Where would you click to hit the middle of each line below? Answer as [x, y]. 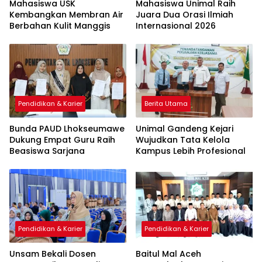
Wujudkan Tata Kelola [183, 140]
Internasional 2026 [176, 26]
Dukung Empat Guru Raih [62, 140]
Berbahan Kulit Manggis [60, 26]
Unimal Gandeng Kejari [185, 129]
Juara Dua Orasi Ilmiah [185, 15]
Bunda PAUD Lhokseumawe [67, 129]
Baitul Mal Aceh [168, 254]
